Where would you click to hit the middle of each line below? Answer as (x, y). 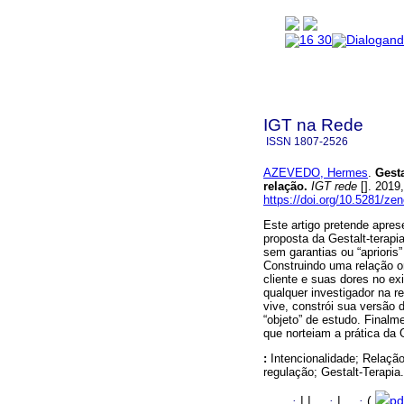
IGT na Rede (313, 125)
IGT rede (332, 186)
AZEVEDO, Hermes (316, 172)
